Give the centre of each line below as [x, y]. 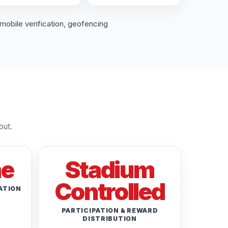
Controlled [110, 191]
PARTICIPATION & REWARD [110, 210]
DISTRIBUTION [110, 218]
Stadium [110, 169]
